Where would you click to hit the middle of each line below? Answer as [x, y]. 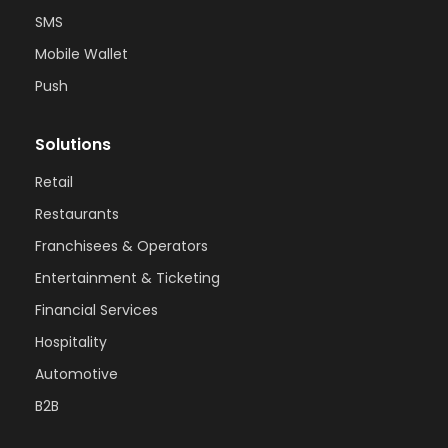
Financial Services [96, 309]
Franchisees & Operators [121, 245]
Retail [54, 181]
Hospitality [71, 341]
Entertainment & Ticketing [127, 277]
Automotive [76, 373]
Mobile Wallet [81, 53]
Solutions [73, 144]
